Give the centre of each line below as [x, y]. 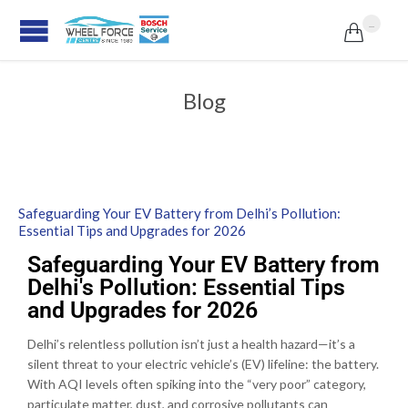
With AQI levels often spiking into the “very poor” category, [197, 384]
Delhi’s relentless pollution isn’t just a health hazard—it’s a [191, 344]
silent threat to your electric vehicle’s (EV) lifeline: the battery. [203, 364]
